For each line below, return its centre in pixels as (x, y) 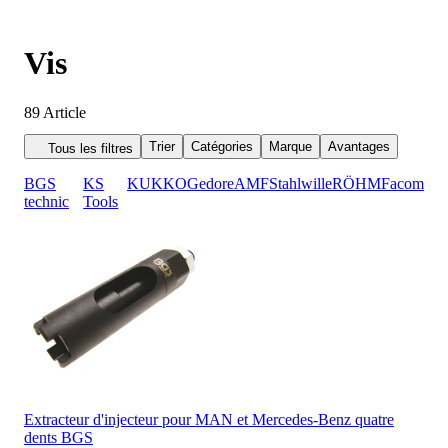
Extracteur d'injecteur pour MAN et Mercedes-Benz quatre (209, 419)
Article (64, 112)
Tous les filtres (90, 148)
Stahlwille (300, 183)
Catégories (222, 146)
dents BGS (58, 437)
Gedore (210, 183)
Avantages (359, 146)
